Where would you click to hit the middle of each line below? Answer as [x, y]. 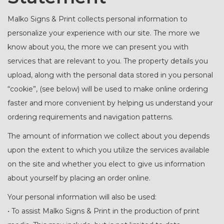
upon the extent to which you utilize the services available [108, 150]
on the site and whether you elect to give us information [106, 164]
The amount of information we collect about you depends [108, 136]
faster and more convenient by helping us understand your [110, 103]
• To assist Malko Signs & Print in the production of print [103, 211]
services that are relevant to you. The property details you [108, 61]
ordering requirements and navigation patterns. [90, 117]
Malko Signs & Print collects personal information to [97, 19]
